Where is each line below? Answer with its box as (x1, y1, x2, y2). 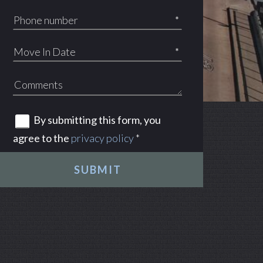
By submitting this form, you (33, 113, 161, 127)
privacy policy (71, 131, 134, 144)
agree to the (13, 131, 71, 144)
